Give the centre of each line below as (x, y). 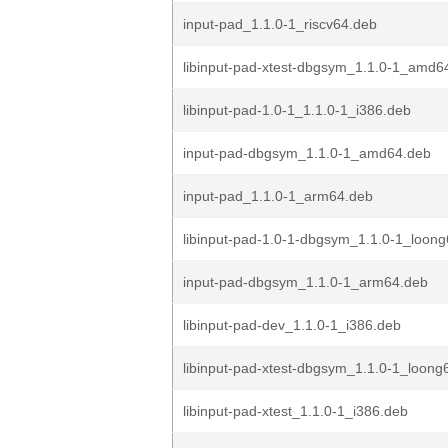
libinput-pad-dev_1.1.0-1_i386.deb (292, 325)
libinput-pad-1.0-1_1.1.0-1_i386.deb (297, 110)
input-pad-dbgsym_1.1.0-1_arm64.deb (305, 282)
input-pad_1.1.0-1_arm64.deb (278, 196)
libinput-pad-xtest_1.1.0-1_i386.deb (295, 411)
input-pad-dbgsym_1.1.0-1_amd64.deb (307, 153)
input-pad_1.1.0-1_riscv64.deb (280, 24)
